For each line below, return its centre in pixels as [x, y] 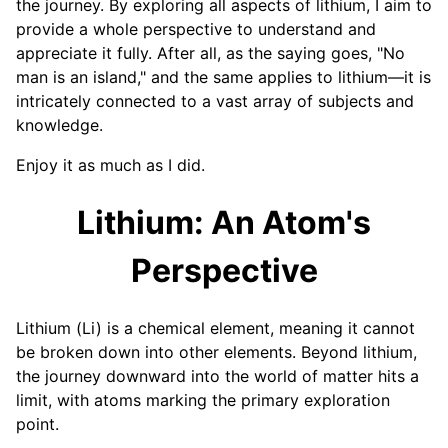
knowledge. [59, 125]
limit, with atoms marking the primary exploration [203, 400]
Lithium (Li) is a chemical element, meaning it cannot [215, 328]
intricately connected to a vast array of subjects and [215, 101]
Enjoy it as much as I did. [110, 165]
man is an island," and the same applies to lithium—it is [223, 77]
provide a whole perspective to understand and [196, 29]
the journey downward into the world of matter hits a [217, 376]
